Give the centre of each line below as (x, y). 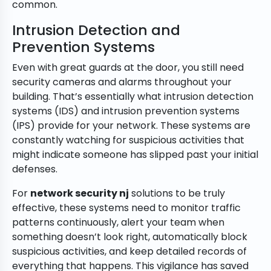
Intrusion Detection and (96, 30)
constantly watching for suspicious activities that (128, 140)
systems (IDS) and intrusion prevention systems (126, 111)
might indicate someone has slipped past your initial (135, 155)
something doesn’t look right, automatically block (130, 237)
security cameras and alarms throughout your (122, 82)
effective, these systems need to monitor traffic (126, 208)
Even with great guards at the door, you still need (128, 68)
